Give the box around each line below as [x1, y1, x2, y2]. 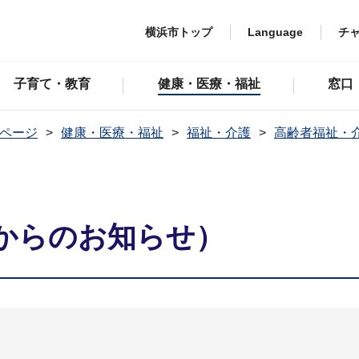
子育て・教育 [13, 77, 91, 91]
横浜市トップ [145, 25, 212, 38]
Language [248, 25, 303, 38]
